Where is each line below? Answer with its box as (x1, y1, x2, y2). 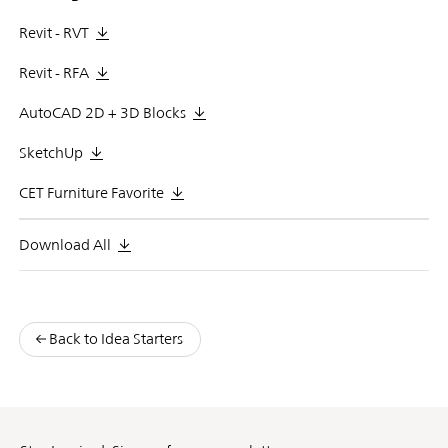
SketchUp (18, 143, 83, 161)
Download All (18, 235, 111, 253)
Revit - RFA (18, 63, 89, 81)
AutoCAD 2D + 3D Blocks (18, 103, 186, 121)
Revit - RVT (18, 23, 89, 41)
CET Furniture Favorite (18, 183, 164, 201)
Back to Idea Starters (48, 329, 183, 347)
